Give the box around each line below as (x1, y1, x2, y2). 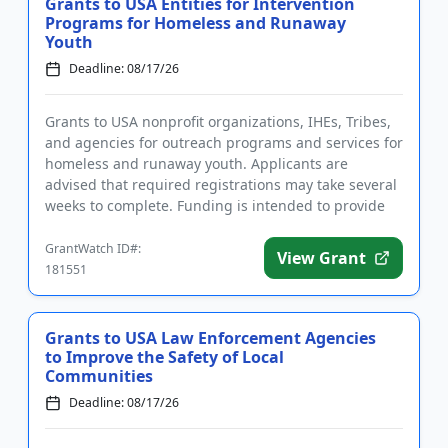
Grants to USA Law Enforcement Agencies (45, 327, 376, 349)
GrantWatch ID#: (45, 240, 141, 257)
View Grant (277, 247, 366, 269)
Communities (45, 365, 153, 387)
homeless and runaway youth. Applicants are (45, 154, 348, 173)
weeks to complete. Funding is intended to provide (45, 196, 385, 215)
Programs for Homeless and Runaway (45, 12, 346, 34)
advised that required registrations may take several (45, 175, 397, 194)
